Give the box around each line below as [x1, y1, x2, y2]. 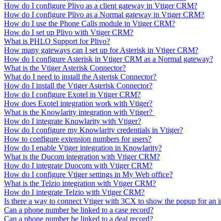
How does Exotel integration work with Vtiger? [4, 99, 152, 108]
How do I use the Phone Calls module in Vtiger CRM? [4, 19, 175, 28]
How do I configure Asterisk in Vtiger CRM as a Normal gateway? [4, 54, 213, 63]
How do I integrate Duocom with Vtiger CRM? [4, 161, 152, 170]
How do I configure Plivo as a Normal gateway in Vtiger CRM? [4, 10, 204, 19]
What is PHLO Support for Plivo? [4, 37, 110, 45]
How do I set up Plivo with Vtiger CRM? [4, 28, 133, 37]
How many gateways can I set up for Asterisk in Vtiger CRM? [4, 45, 198, 54]
